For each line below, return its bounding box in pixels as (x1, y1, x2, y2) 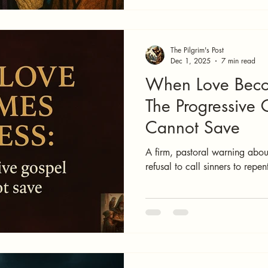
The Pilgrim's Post (170, 45, 224, 55)
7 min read (221, 56, 255, 66)
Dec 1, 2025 (170, 56, 211, 66)
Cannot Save (145, 117, 240, 138)
